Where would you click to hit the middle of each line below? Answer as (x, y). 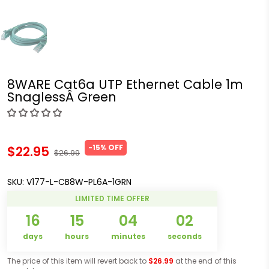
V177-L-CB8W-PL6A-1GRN (79, 182)
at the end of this (205, 261)
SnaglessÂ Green (62, 97)
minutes (128, 236)
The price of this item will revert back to (78, 261)
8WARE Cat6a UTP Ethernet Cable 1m (125, 84)
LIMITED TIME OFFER (112, 198)
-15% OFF (106, 147)
